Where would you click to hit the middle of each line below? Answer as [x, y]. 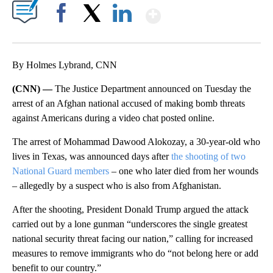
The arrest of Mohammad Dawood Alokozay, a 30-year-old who [136, 141]
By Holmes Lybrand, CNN [65, 65]
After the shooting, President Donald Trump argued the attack [130, 209]
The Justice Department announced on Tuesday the [153, 88]
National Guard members [61, 171]
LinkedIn [122, 34]
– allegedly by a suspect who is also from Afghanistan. [117, 185]
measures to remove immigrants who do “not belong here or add [135, 253]
